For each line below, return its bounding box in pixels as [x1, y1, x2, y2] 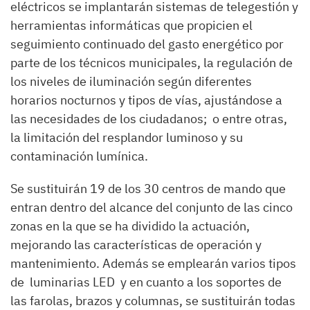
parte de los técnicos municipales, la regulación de [10, 54, 293, 71]
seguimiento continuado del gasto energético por [10, 35, 284, 52]
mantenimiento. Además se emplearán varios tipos [10, 255, 296, 271]
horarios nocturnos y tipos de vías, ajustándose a [10, 91, 282, 108]
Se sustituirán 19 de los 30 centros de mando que [10, 180, 286, 197]
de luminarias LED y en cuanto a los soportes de [10, 273, 282, 290]
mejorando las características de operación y [10, 236, 262, 253]
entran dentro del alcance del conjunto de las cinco [10, 199, 293, 215]
